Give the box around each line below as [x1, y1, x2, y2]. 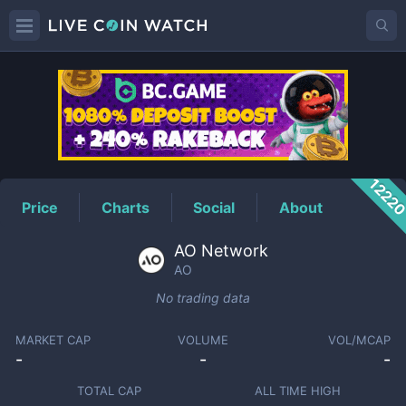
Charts [101, 198, 150, 217]
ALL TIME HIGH [254, 383, 341, 398]
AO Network [174, 241, 268, 260]
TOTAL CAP [76, 383, 141, 398]
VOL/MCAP [328, 333, 391, 347]
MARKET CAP [14, 333, 91, 347]
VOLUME [177, 333, 228, 347]
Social [193, 198, 236, 217]
